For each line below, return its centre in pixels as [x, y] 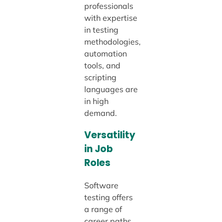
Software [101, 185]
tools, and [102, 66]
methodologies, [112, 42]
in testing [101, 30]
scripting [100, 78]
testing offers [108, 197]
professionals [109, 6]
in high [96, 101]
